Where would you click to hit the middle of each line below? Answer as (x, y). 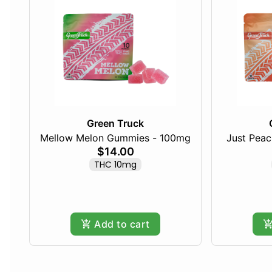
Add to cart (122, 224)
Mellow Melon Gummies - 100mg (115, 138)
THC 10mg (115, 165)
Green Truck (115, 124)
